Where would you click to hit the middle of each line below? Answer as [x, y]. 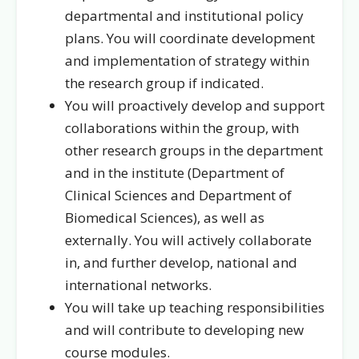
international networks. [138, 285]
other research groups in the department [194, 150]
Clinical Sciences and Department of [178, 195]
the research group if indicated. [164, 83]
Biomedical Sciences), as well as [165, 218]
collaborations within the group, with [182, 128]
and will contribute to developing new [184, 330]
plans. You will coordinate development [190, 38]
